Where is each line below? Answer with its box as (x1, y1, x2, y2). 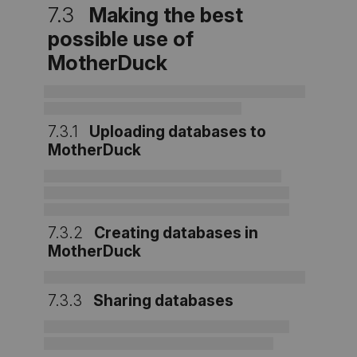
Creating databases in (91, 223, 259, 243)
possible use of (48, 26, 194, 52)
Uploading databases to (86, 122, 267, 142)
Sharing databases (90, 291, 234, 311)
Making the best (84, 2, 244, 28)
